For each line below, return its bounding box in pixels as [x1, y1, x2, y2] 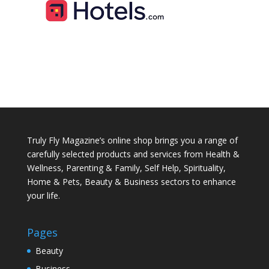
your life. [26, 189, 60, 201]
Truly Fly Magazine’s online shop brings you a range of [26, 134, 238, 146]
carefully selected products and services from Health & [26, 148, 240, 160]
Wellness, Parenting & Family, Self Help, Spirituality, [26, 162, 226, 174]
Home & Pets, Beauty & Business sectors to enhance [26, 175, 236, 187]
